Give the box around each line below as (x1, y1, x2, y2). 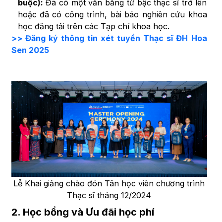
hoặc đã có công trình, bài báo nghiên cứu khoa (17, 9, 207, 20)
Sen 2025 (11, 45, 49, 55)
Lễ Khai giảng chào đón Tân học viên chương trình (13, 178, 205, 188)
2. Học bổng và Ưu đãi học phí (11, 206, 154, 218)
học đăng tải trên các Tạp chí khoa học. (17, 21, 169, 32)
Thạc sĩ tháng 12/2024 (67, 190, 151, 200)
